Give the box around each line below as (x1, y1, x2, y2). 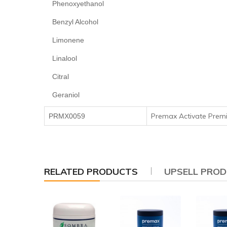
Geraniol (44, 90, 80, 99)
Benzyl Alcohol (44, 17, 98, 26)
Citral (44, 72, 69, 81)
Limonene (44, 35, 84, 44)
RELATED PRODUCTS (44, 165, 138, 177)
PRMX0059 (49, 111, 85, 120)
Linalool (44, 54, 77, 62)
